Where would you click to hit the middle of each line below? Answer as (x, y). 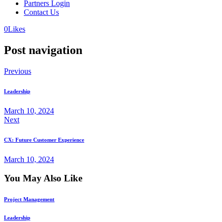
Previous (18, 71)
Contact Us (41, 12)
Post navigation (43, 50)
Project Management (29, 199)
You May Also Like (43, 178)
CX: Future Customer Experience (44, 139)
